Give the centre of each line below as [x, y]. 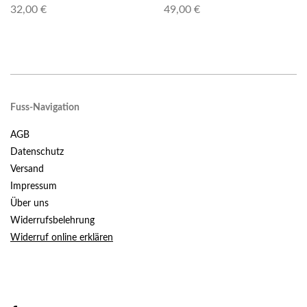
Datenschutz [37, 152]
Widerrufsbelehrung [52, 220]
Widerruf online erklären [62, 237]
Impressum [34, 186]
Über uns [29, 203]
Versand [27, 169]
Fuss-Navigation [45, 107]
